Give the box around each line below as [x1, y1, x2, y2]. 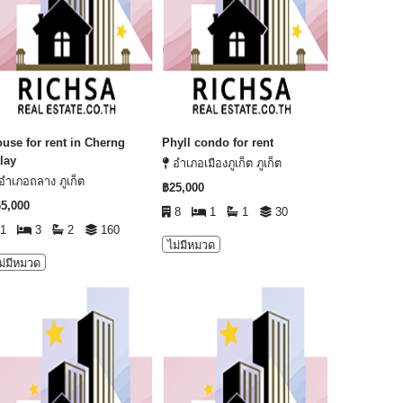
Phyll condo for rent [162, 136, 274, 150]
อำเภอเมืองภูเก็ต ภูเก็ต [169, 157, 282, 171]
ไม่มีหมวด [167, 238, 216, 253]
